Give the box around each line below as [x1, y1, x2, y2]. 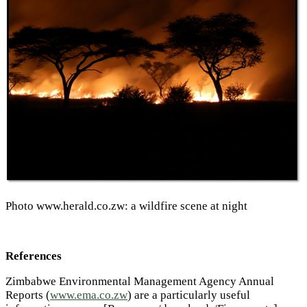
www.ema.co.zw [50, 288, 127, 302]
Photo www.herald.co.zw [5, 199, 125, 212]
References [5, 249, 62, 263]
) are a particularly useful [127, 288, 250, 302]
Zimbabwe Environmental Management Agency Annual [5, 274, 274, 288]
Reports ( [5, 288, 50, 302]
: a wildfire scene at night [125, 199, 247, 212]
